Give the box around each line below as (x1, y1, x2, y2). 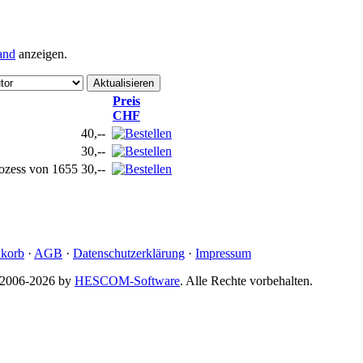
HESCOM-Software (75, 273, 180, 288)
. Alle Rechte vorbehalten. (180, 273, 313, 288)
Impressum (195, 246, 251, 260)
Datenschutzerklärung (73, 246, 185, 260)
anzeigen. (15, 46, 67, 61)
